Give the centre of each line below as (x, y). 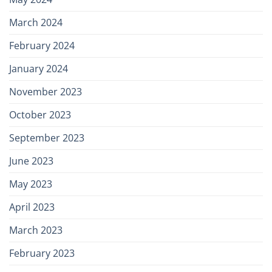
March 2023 (36, 230)
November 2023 (46, 92)
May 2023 (31, 184)
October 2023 (40, 115)
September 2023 (47, 138)
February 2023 (42, 253)
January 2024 (39, 69)
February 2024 (42, 46)
